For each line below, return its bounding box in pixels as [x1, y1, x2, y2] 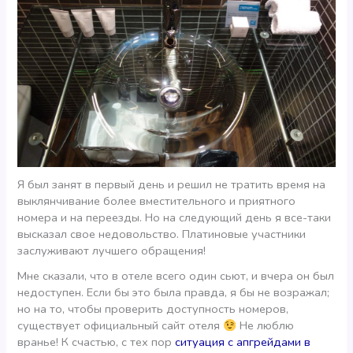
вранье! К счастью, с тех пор [17, 334, 176, 351]
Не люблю [236, 318, 295, 334]
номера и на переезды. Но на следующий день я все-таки [17, 209, 332, 225]
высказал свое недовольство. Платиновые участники [17, 225, 307, 242]
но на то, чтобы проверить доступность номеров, [17, 301, 289, 318]
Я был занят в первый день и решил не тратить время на [17, 176, 326, 192]
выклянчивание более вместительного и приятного [17, 192, 296, 209]
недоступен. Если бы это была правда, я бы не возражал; [17, 284, 330, 301]
